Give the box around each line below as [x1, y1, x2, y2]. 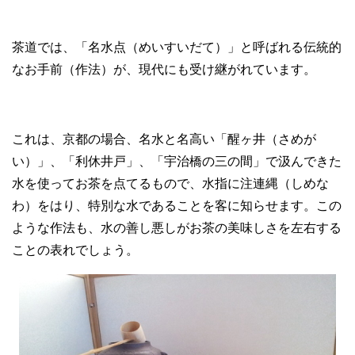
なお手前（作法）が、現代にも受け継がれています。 [12, 62, 316, 76]
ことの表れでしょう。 [12, 242, 139, 257]
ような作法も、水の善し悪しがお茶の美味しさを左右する [12, 220, 342, 235]
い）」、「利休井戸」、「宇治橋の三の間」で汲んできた [12, 154, 342, 168]
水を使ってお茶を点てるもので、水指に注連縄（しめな [12, 176, 329, 190]
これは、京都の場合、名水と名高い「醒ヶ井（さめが [12, 132, 316, 146]
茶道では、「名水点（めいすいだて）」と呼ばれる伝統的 [12, 40, 342, 54]
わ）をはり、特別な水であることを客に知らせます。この [12, 198, 342, 212]
